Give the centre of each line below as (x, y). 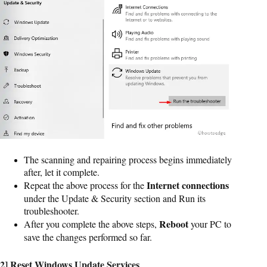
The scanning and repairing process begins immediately (128, 160)
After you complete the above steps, (91, 224)
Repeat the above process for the (85, 185)
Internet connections (188, 185)
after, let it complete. (62, 172)
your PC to (210, 224)
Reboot (174, 224)
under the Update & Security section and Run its (115, 198)
